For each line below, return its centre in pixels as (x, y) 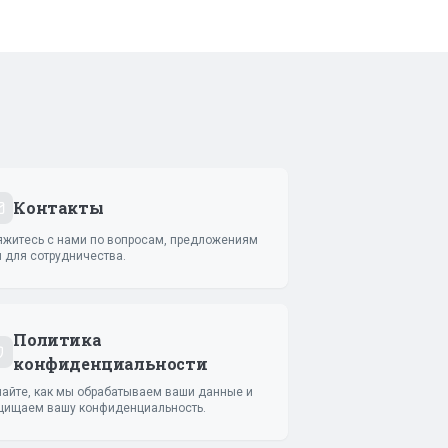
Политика (57, 339)
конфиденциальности (110, 363)
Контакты (58, 207)
